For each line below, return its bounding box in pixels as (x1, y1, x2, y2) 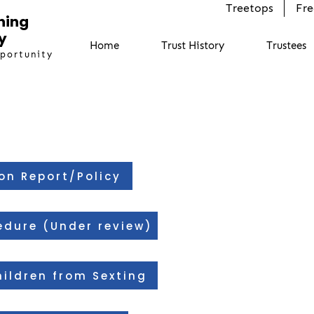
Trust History (161, 39, 224, 52)
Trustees (266, 39, 306, 52)
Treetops (225, 1, 273, 15)
